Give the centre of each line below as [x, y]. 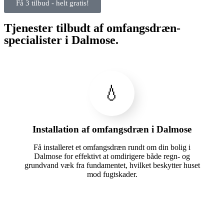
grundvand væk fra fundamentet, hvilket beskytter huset [112, 165]
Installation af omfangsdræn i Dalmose [112, 129]
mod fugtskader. [112, 174]
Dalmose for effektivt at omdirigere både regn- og [112, 156]
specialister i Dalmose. [61, 40]
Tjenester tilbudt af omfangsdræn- [92, 28]
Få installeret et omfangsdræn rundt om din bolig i [112, 147]
